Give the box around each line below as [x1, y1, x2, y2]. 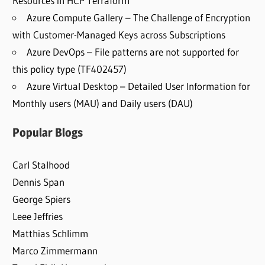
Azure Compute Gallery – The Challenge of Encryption [27, 11, 251, 24]
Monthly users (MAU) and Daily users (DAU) [12, 97, 193, 110]
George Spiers [12, 192, 71, 205]
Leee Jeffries [12, 209, 63, 222]
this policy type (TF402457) [12, 63, 127, 76]
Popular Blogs [12, 125, 83, 140]
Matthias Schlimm [12, 227, 89, 240]
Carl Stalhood [12, 158, 70, 171]
